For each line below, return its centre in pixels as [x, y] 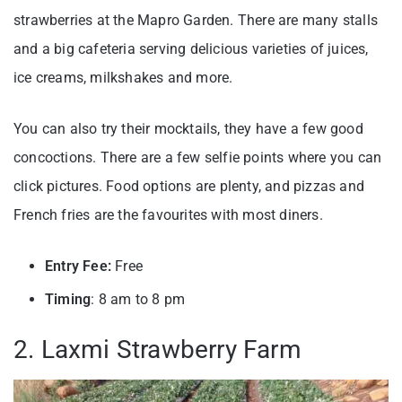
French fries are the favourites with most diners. [168, 214]
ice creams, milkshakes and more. [123, 77]
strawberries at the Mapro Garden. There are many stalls [196, 20]
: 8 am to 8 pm [138, 299]
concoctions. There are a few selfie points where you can [198, 157]
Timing [68, 299]
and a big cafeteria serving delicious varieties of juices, [191, 48]
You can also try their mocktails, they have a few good [188, 128]
